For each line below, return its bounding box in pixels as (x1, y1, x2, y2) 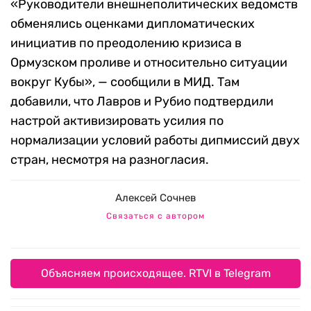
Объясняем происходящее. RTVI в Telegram (40, 267, 271, 280)
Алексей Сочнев (115, 192, 196, 205)
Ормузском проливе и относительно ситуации (10, 55, 287, 71)
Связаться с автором (106, 211, 205, 221)
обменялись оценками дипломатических (10, 16, 255, 32)
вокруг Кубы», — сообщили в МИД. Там (10, 74, 239, 90)
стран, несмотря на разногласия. (10, 152, 209, 168)
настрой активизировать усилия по (10, 113, 224, 129)
